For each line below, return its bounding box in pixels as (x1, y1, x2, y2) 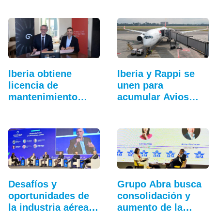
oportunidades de (8, 190, 89, 201)
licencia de (8, 79, 58, 91)
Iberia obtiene (8, 68, 72, 79)
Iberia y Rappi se (117, 68, 195, 79)
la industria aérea (8, 201, 89, 213)
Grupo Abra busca (117, 178, 201, 189)
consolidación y (117, 190, 190, 201)
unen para (117, 79, 163, 91)
